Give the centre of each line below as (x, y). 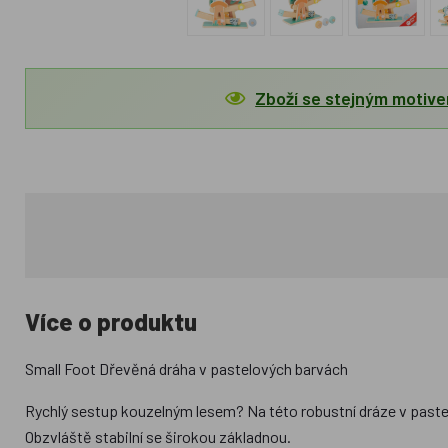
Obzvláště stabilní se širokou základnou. (158, 436)
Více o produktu (111, 321)
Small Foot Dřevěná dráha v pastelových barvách (187, 368)
